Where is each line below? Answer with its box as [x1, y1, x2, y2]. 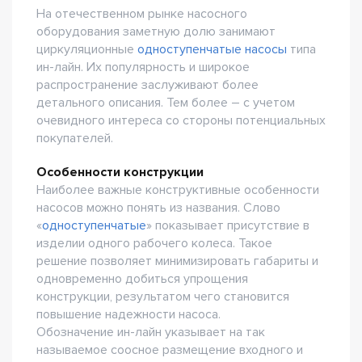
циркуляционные [36, 41, 137, 57]
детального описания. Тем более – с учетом [36, 95, 295, 111]
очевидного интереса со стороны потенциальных [36, 112, 326, 128]
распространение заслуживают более [36, 77, 259, 93]
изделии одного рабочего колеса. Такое [36, 235, 272, 251]
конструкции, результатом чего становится [36, 288, 289, 305]
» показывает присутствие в [146, 217, 309, 234]
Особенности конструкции [36, 164, 204, 180]
